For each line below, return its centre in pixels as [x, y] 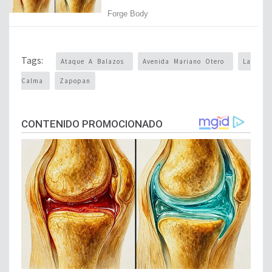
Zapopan [75, 81]
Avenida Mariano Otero [185, 62]
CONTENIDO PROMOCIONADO [92, 124]
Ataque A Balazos [94, 62]
